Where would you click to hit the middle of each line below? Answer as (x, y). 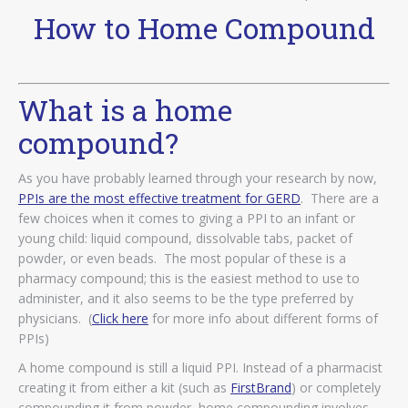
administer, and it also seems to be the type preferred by (186, 298)
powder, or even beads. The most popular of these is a (182, 258)
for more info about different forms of (263, 318)
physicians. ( (55, 318)
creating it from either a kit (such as (124, 387)
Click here (120, 318)
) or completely (336, 387)
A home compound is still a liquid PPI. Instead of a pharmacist (200, 367)
